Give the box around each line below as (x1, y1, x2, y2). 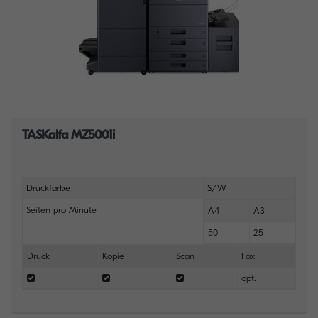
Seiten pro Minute (26, 204, 97, 215)
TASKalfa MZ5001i (22, 128, 114, 143)
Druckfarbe (26, 182, 70, 193)
